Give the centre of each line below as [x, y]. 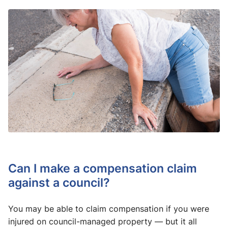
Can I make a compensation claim [103, 168]
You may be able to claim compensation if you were [109, 209]
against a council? [59, 182]
